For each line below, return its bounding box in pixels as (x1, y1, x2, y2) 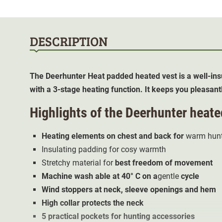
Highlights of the (30, 104, 125, 121)
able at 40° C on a (93, 171, 158, 181)
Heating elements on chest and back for (42, 131, 184, 141)
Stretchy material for (42, 158, 115, 167)
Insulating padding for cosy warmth (42, 144, 166, 154)
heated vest (135, 71, 177, 81)
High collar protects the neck (42, 198, 144, 208)
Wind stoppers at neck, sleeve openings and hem (42, 184, 216, 194)
